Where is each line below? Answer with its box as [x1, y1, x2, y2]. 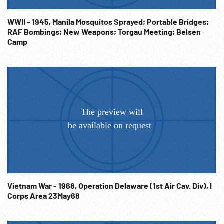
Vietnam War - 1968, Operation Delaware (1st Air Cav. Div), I [7, 181, 150, 190]
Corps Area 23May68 [48, 191, 80, 200]
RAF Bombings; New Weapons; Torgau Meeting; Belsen [7, 27, 201, 36]
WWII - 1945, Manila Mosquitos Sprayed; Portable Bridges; [7, 17, 209, 26]
